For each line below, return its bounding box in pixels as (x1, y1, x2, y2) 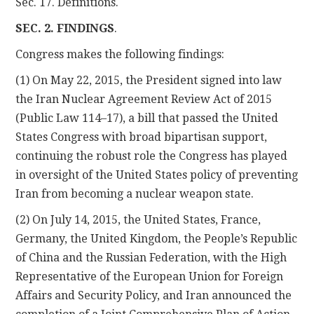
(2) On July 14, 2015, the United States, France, (15, 212, 261, 226)
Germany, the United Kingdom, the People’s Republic (15, 231, 298, 245)
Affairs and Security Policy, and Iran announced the (15, 288, 292, 302)
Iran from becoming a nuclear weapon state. (15, 186, 254, 200)
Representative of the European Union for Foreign (15, 269, 284, 283)
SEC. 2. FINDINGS (15, 21, 115, 35)
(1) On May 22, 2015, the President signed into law (15, 73, 282, 87)
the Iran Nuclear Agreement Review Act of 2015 (15, 92, 273, 106)
